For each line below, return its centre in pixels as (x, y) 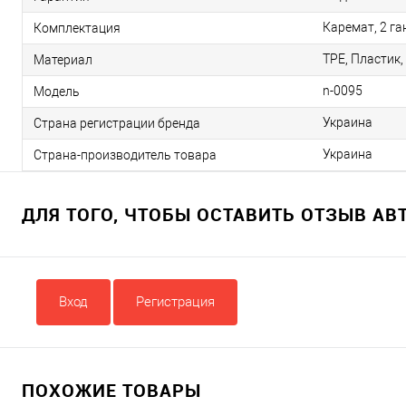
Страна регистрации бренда (117, 123)
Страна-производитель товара (125, 155)
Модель (57, 91)
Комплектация (77, 28)
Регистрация (175, 302)
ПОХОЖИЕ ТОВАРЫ (111, 390)
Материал (63, 59)
